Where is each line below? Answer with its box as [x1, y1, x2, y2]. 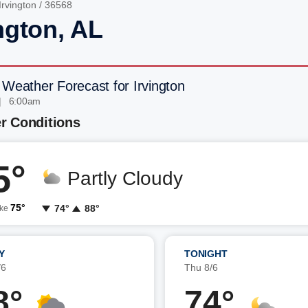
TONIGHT [184, 248, 228, 259]
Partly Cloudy [67, 168, 183, 189]
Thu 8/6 [184, 262, 218, 273]
